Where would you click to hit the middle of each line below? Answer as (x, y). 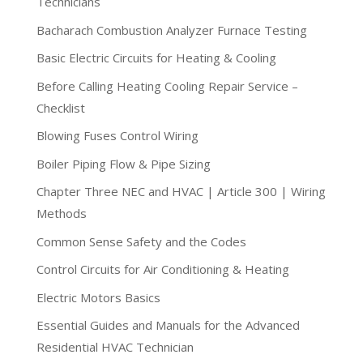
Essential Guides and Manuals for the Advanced (168, 325)
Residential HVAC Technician (115, 347)
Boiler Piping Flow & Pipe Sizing (123, 163)
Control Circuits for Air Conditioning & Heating (162, 269)
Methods (61, 214)
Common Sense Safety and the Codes (141, 241)
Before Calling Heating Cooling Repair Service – (167, 85)
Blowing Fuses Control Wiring (117, 136)
